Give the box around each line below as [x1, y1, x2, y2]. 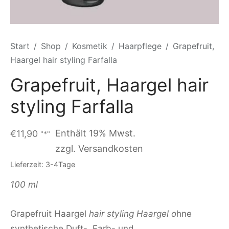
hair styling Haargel [89, 208, 171, 219]
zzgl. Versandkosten [55, 143, 143, 154]
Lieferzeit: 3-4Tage [10, 160, 75, 169]
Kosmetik [72, 41, 107, 51]
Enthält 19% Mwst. [55, 128, 135, 139]
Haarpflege [119, 41, 162, 51]
